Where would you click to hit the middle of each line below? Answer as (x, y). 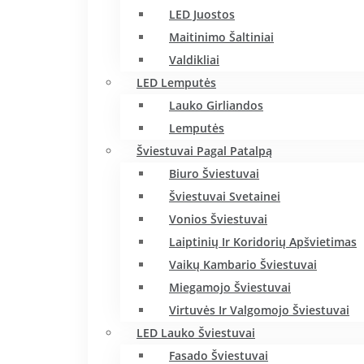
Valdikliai (194, 60)
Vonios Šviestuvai (218, 219)
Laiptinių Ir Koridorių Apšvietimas (263, 242)
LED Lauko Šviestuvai (196, 333)
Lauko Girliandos (216, 105)
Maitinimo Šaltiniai (221, 37)
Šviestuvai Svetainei (225, 196)
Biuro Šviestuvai (214, 173)
